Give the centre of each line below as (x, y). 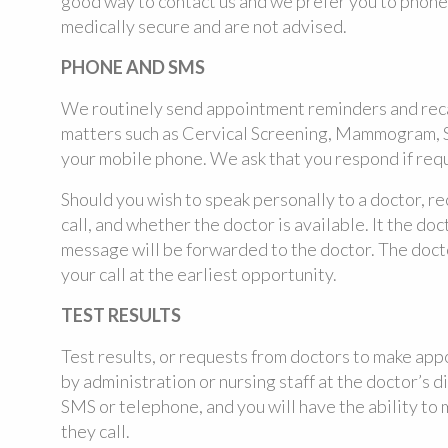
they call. (95, 431)
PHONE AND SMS (132, 67)
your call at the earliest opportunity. (198, 274)
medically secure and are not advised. (203, 26)
